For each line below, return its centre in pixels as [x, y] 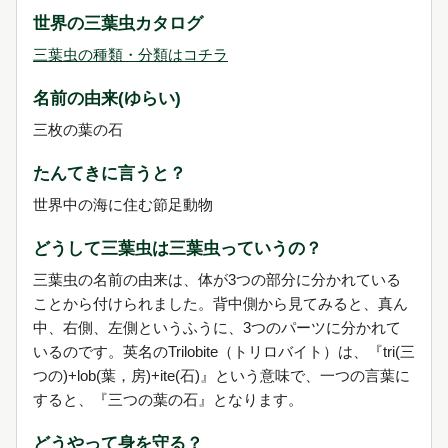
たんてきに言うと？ [109, 173]
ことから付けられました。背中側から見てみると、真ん [220, 303]
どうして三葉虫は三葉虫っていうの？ [177, 248]
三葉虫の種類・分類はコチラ [130, 54]
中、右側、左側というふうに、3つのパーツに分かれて [217, 327]
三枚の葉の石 [78, 129]
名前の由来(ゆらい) [107, 98]
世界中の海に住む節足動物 [123, 204]
